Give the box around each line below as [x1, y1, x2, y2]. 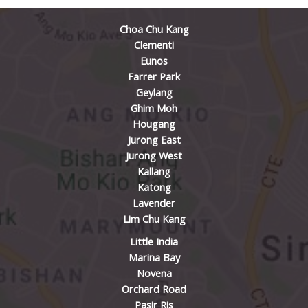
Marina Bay [128, 250, 180, 264]
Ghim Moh [131, 100, 177, 115]
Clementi [134, 37, 174, 52]
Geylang [135, 85, 173, 99]
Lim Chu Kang [122, 211, 186, 225]
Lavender [133, 195, 175, 210]
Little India [130, 234, 178, 248]
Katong [137, 179, 171, 194]
